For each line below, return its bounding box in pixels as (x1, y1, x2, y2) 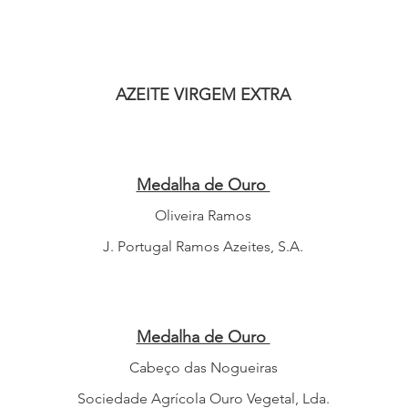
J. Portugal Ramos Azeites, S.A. (103, 238, 303, 255)
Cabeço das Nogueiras (128, 359, 278, 376)
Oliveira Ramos (155, 207, 251, 224)
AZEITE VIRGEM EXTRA (116, 85, 291, 105)
